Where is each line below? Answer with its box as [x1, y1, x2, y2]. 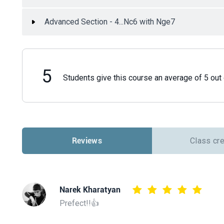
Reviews [71, 136, 102, 146]
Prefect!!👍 [59, 198, 99, 208]
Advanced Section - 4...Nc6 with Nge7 [44, 17, 175, 27]
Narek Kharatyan [59, 185, 120, 195]
